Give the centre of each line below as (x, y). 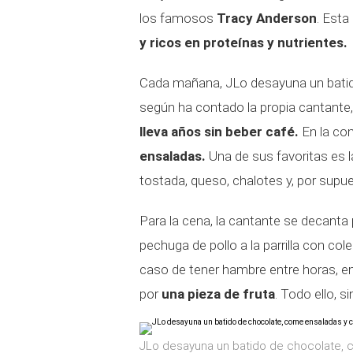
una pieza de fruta (218, 294)
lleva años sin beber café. (221, 132)
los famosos (176, 18)
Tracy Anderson (265, 18)
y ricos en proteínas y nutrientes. (243, 43)
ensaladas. (173, 156)
